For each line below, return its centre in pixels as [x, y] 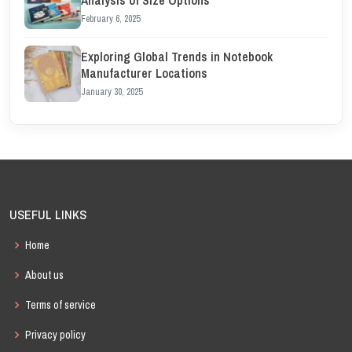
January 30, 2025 [112, 92]
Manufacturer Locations [144, 73]
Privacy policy [55, 335]
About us [44, 275]
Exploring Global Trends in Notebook [177, 57]
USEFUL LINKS [48, 214]
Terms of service [60, 305]
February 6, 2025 [110, 19]
